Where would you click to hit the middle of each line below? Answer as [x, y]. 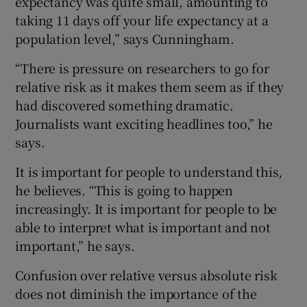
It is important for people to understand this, [149, 171]
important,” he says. [75, 245]
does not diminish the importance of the [136, 293]
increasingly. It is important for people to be [146, 208]
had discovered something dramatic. [124, 105]
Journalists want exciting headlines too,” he [144, 123]
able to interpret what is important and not [143, 226]
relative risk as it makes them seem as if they [150, 86]
